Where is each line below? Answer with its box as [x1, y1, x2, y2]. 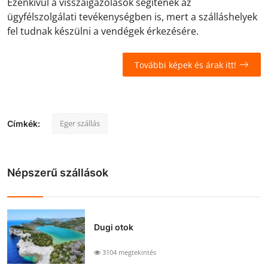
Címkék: [7, 118, 40, 129]
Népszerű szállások [7, 166, 108, 179]
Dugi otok [94, 222, 133, 233]
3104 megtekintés [100, 248, 156, 257]
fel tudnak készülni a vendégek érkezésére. [7, 25, 199, 38]
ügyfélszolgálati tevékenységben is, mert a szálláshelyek [7, 10, 257, 24]
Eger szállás [60, 118, 100, 129]
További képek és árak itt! [134, 59, 236, 71]
